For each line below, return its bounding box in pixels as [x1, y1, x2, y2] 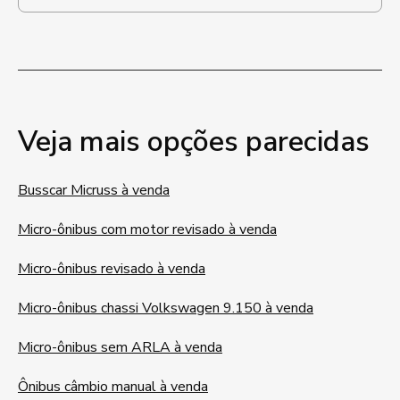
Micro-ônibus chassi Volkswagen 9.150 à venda [18, 298, 313, 318]
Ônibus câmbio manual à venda [18, 377, 208, 396]
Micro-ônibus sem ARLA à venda [18, 337, 222, 357]
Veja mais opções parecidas [18, 122, 370, 161]
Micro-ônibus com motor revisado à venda [18, 220, 277, 239]
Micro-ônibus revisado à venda [18, 259, 205, 279]
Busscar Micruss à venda [18, 180, 170, 200]
